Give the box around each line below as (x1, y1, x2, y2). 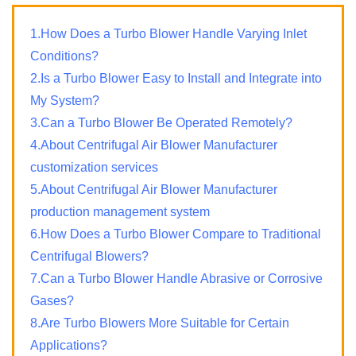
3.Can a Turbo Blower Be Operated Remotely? (30, 116, 292, 130)
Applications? (30, 339, 107, 353)
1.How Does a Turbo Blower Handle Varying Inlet (30, 27, 307, 41)
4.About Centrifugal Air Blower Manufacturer (30, 138, 277, 153)
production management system (30, 205, 210, 219)
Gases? (30, 294, 74, 308)
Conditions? (30, 49, 99, 64)
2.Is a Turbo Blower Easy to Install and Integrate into (30, 72, 322, 86)
